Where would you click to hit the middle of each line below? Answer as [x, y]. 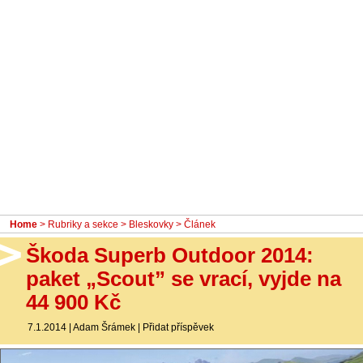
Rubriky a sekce [83, 224]
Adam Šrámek [104, 327]
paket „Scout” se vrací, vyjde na [184, 279]
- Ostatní [37, 23]
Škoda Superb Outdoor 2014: [170, 256]
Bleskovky [151, 224]
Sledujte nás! [52, 91]
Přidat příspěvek [178, 327]
